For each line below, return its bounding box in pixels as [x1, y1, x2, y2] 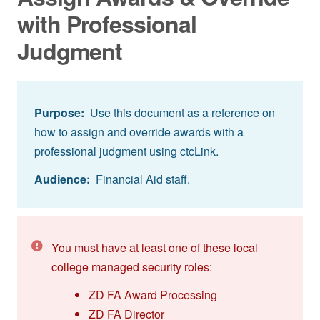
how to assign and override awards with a [34, 123, 244, 140]
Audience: [34, 170, 90, 187]
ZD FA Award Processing [88, 286, 217, 303]
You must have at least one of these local [51, 239, 258, 256]
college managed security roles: [51, 258, 212, 275]
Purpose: [34, 104, 84, 121]
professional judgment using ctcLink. [34, 142, 219, 159]
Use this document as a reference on [84, 104, 275, 121]
